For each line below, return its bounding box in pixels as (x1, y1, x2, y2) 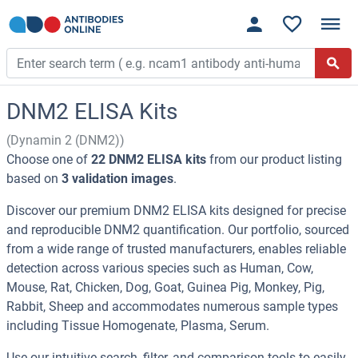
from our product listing (206, 152, 342, 168)
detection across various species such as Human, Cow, (6, 261, 313, 276)
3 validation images (62, 171, 173, 187)
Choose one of (6, 152, 91, 168)
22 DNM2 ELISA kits (91, 152, 206, 168)
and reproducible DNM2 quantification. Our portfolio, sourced (6, 222, 349, 238)
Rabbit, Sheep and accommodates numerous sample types (6, 299, 338, 315)
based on (6, 171, 62, 187)
